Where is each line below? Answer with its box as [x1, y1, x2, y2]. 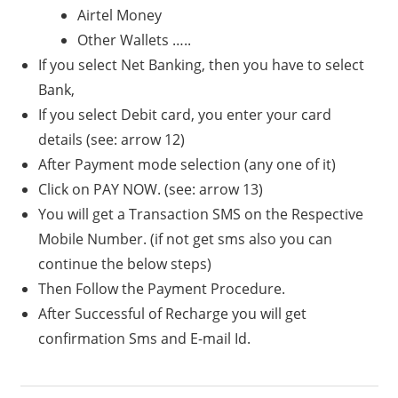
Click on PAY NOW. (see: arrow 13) [37, 179, 263, 199]
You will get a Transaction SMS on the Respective [37, 203, 363, 224]
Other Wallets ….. [76, 29, 191, 50]
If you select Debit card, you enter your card [37, 104, 331, 124]
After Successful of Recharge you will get [37, 303, 306, 323]
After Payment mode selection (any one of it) [37, 154, 336, 174]
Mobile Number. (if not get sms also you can [37, 228, 332, 249]
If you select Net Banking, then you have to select [37, 54, 364, 75]
